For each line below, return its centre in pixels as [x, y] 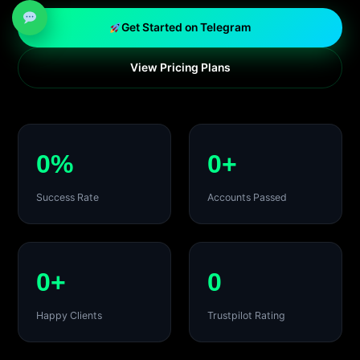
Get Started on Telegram [186, 28]
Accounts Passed [247, 198]
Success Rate [67, 198]
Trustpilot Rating [246, 316]
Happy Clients [69, 316]
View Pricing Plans [180, 68]
